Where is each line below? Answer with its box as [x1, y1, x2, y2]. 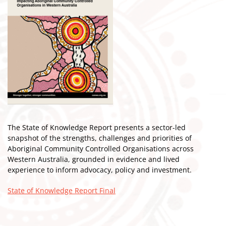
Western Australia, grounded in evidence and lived [8, 154, 180, 164]
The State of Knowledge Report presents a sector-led [8, 123, 186, 132]
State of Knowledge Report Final [8, 186, 116, 195]
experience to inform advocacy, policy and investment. [8, 165, 192, 175]
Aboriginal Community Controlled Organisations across [8, 144, 194, 153]
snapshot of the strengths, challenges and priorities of [8, 133, 192, 143]
